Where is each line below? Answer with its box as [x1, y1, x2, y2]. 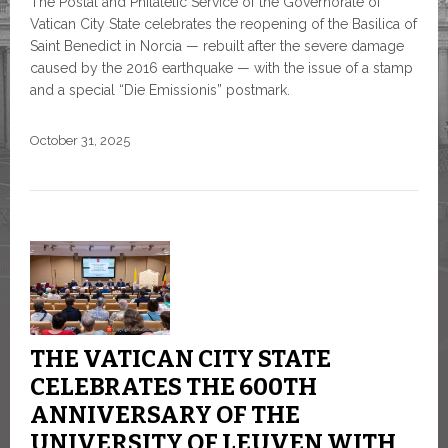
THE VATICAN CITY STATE [30, 344, 331, 373]
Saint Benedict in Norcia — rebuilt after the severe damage [30, 38, 404, 55]
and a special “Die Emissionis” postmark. [30, 82, 290, 99]
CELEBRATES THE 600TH [30, 372, 317, 401]
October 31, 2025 [30, 133, 130, 149]
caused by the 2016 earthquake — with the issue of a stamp [30, 60, 413, 77]
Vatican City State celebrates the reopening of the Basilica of [30, 16, 417, 33]
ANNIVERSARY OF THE [30, 400, 300, 429]
